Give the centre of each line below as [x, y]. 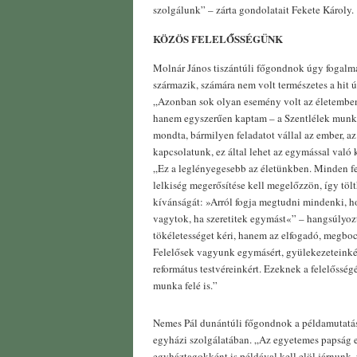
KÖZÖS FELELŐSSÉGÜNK [218, 39]
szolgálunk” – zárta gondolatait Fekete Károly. [253, 10]
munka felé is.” [185, 286]
